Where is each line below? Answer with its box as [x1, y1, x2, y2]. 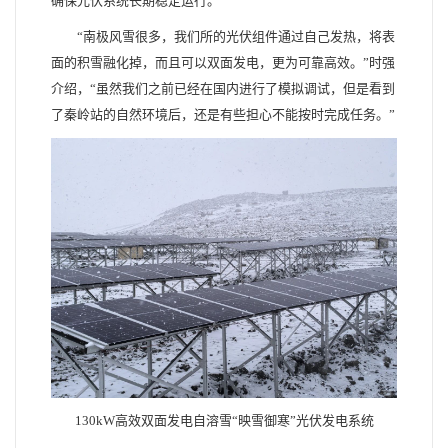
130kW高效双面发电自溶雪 [74, 412, 232, 428]
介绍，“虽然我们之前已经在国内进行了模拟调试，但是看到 [51, 81, 395, 97]
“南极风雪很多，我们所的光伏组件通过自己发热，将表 [77, 29, 395, 45]
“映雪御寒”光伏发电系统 [231, 412, 374, 428]
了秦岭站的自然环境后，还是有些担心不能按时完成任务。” [51, 107, 395, 123]
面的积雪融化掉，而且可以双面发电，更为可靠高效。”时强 [51, 55, 395, 71]
